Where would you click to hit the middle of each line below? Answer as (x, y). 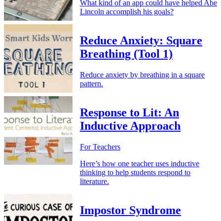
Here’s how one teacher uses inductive (140, 163)
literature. (94, 181)
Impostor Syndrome (130, 210)
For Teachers (100, 147)
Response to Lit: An (129, 112)
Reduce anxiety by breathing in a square (142, 74)
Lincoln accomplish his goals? (127, 12)
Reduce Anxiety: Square (141, 41)
